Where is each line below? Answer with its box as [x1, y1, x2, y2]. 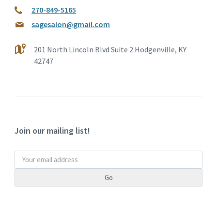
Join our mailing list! [15, 125, 90, 136]
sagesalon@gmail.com [31, 19, 110, 29]
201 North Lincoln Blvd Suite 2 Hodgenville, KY [34, 45, 186, 54]
